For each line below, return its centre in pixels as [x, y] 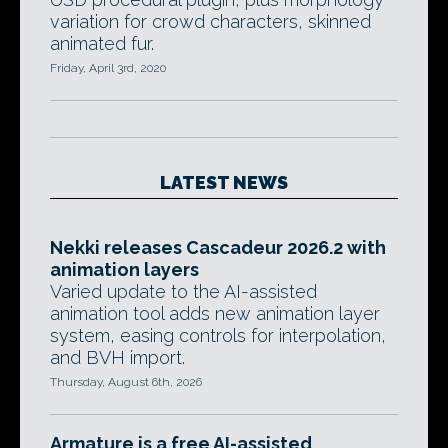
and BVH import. [117, 357]
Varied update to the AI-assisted [183, 291]
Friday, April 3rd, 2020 [108, 68]
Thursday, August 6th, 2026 [126, 382]
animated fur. [102, 43]
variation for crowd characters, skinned [210, 21]
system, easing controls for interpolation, [218, 335]
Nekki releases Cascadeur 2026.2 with [218, 247]
